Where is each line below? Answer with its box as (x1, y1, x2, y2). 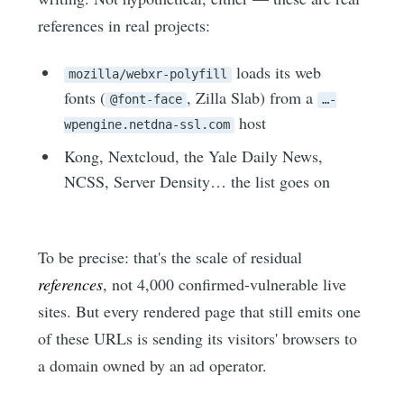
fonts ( (64, 87, 106, 109)
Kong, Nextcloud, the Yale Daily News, (64, 145, 324, 168)
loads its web (232, 61, 322, 84)
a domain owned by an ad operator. (38, 354, 268, 377)
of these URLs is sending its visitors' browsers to (38, 327, 358, 350)
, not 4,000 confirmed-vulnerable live (103, 273, 347, 296)
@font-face (110, 92, 183, 107)
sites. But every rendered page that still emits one (38, 300, 362, 323)
